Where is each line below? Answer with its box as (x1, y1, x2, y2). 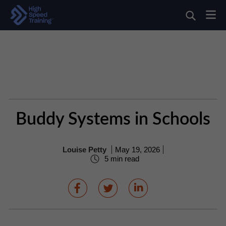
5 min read (102, 154, 139, 163)
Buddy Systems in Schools (16, 111, 210, 128)
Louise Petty (63, 145, 106, 154)
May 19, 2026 (115, 145, 160, 154)
